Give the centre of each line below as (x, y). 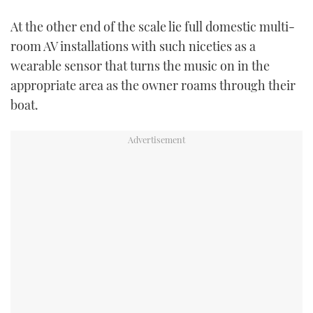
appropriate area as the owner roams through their (153, 85)
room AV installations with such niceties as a (133, 46)
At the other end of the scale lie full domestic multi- (153, 26)
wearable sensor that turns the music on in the (140, 65)
